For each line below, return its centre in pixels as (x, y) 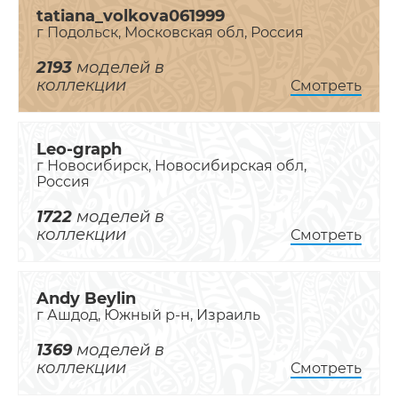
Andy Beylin (86, 299)
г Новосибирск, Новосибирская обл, (171, 166)
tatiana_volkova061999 (131, 16)
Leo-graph (79, 150)
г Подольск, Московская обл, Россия (170, 33)
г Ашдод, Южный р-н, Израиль (148, 315)
